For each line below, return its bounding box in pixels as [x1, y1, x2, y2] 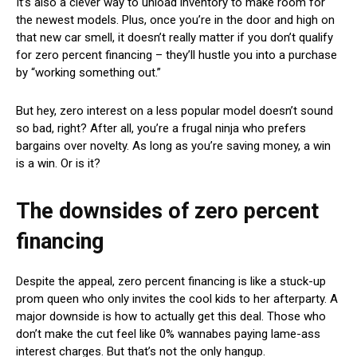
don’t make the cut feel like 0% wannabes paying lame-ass [16, 326, 320, 341]
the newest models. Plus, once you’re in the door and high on [16, 12, 335, 27]
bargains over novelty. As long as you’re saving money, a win [16, 138, 331, 153]
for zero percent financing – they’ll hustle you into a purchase [16, 47, 337, 62]
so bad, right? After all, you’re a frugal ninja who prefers [16, 120, 306, 135]
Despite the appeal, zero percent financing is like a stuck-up [16, 273, 326, 288]
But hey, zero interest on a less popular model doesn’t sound [16, 103, 333, 118]
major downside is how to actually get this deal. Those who [16, 308, 326, 324]
